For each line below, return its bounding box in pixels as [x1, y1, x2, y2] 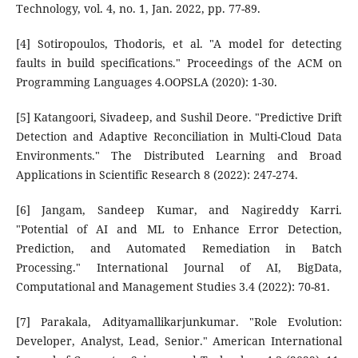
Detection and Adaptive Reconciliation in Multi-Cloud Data [15, 129, 343, 145]
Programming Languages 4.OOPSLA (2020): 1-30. [15, 74, 277, 90]
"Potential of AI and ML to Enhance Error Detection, [15, 221, 343, 237]
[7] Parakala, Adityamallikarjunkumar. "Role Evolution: [15, 314, 343, 330]
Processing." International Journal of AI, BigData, [15, 260, 343, 276]
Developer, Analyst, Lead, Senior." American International [15, 333, 343, 349]
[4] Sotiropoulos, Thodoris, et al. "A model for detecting [15, 36, 343, 52]
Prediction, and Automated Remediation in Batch [15, 241, 343, 257]
